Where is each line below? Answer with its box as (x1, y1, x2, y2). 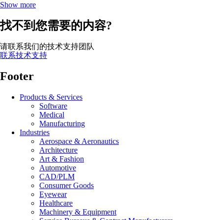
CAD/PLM (39, 172, 75, 181)
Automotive (39, 163, 76, 172)
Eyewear (39, 190, 67, 198)
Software (39, 101, 67, 110)
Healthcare (39, 198, 73, 207)
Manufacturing (39, 119, 85, 128)
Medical (39, 110, 64, 119)
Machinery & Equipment (39, 207, 116, 216)
